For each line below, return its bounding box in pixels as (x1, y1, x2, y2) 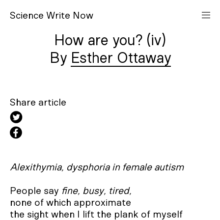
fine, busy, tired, (61, 186, 132, 196)
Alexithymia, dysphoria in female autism (10, 163, 184, 172)
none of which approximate (10, 198, 134, 208)
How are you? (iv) (54, 33, 166, 48)
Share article (10, 98, 66, 108)
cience (16, 11, 46, 21)
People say (10, 186, 61, 196)
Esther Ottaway (70, 51, 171, 66)
